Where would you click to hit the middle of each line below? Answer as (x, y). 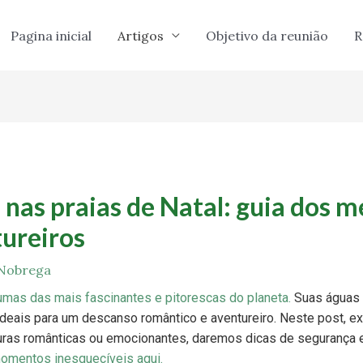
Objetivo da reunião (267, 35)
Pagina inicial (51, 35)
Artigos (141, 35)
